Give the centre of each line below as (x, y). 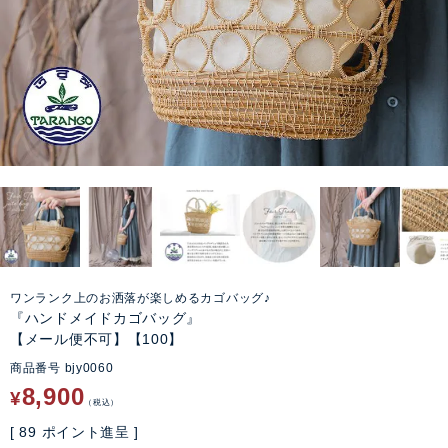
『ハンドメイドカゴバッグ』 (106, 318)
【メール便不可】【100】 (97, 339)
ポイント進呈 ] (90, 432)
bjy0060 (89, 368)
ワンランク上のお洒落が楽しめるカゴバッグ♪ (140, 298)
